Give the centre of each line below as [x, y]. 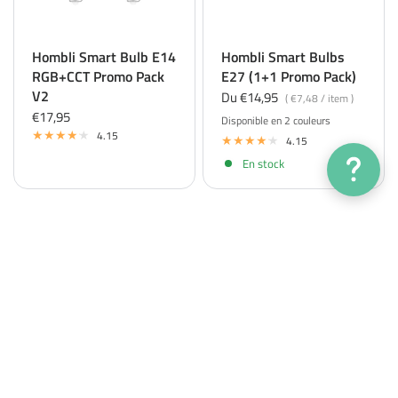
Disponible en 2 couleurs [276, 120]
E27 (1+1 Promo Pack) [289, 76]
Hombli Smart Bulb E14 [104, 57]
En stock [263, 163]
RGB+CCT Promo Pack [98, 76]
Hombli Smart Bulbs [283, 57]
